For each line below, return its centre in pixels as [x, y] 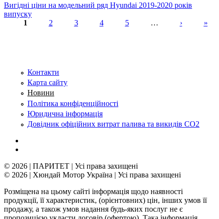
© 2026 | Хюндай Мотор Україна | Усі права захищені [92, 175]
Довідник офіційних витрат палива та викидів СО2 [113, 124]
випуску [18, 14]
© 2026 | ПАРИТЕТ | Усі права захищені [71, 166]
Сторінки [29, 34]
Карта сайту [47, 83]
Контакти [43, 72]
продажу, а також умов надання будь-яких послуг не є [93, 209]
